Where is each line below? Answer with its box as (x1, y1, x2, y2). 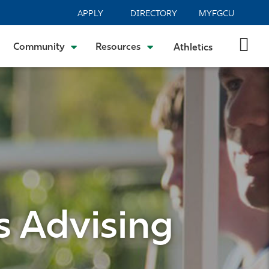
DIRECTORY (130, 10, 177, 19)
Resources (95, 43, 141, 52)
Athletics (173, 43, 213, 53)
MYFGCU (199, 10, 234, 19)
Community (13, 43, 65, 52)
